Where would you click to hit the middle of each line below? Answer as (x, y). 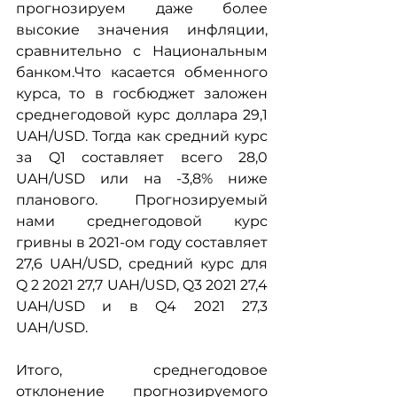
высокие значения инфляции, (142, 30)
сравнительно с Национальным (142, 51)
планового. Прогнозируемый (142, 200)
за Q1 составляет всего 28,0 (142, 157)
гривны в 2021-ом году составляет (142, 242)
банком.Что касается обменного (142, 72)
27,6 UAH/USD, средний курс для (142, 264)
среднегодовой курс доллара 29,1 (142, 115)
